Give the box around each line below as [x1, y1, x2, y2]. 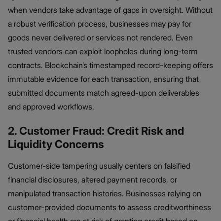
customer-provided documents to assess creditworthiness [8, 202, 211, 212]
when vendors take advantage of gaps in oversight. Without [8, 4, 213, 15]
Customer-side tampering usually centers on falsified [8, 160, 190, 171]
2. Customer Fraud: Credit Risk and [8, 124, 184, 137]
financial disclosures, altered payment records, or [8, 174, 177, 184]
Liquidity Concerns [8, 137, 104, 150]
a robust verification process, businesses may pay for [8, 18, 191, 29]
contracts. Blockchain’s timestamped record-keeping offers [8, 60, 213, 70]
